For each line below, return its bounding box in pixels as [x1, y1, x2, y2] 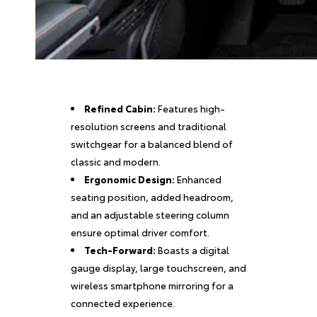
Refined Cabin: [84, 102, 156, 115]
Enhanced [175, 173, 222, 185]
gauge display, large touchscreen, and [71, 261, 246, 274]
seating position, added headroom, [71, 190, 234, 203]
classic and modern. [71, 155, 161, 168]
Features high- [156, 102, 226, 115]
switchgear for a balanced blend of [71, 137, 233, 150]
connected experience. [71, 296, 175, 309]
